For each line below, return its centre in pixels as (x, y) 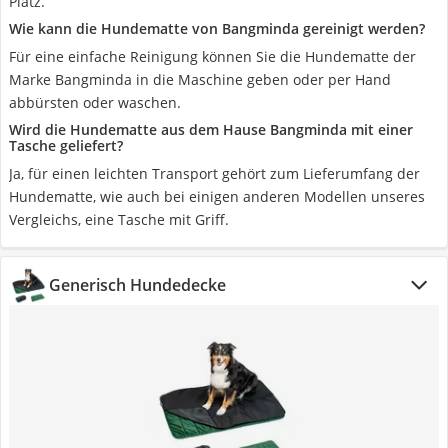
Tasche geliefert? (66, 145)
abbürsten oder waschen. (95, 102)
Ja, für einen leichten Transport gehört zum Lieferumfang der (214, 173)
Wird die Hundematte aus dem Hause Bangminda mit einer (211, 129)
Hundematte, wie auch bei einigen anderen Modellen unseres (217, 196)
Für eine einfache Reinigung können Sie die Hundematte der (212, 56)
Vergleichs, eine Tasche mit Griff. (119, 219)
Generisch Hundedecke (137, 285)
